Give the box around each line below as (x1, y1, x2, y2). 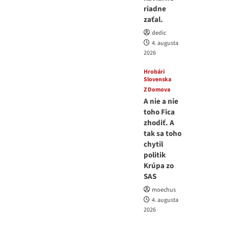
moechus (152, 185, 176, 194)
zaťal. (144, 14, 164, 25)
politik (144, 149, 166, 161)
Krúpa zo (144, 160, 174, 171)
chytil (144, 139, 164, 150)
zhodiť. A (144, 117, 175, 128)
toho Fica (144, 106, 175, 118)
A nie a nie (144, 96, 179, 107)
